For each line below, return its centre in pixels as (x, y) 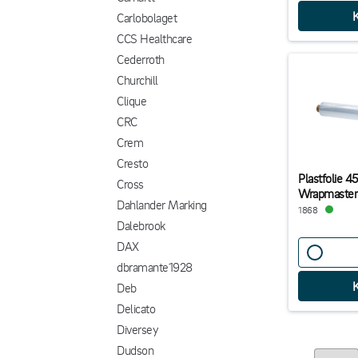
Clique (132, 101)
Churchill (137, 80)
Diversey (138, 329)
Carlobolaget (147, 18)
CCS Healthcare (155, 38)
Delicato (136, 308)
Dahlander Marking (162, 205)
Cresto (133, 163)
